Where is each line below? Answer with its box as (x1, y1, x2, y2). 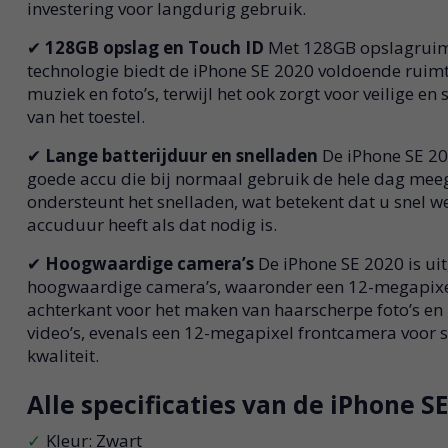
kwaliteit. (26, 344, 99, 368)
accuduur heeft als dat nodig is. (26, 213, 277, 237)
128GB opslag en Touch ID (44, 36, 268, 60)
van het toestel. (26, 105, 145, 129)
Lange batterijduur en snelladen (44, 144, 322, 168)
